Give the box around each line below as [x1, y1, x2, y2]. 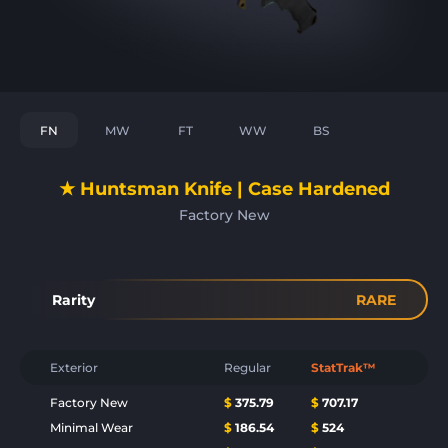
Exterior [50, 360, 98, 375]
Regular [224, 360, 271, 375]
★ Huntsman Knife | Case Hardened [58, 178, 390, 200]
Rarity [52, 290, 95, 309]
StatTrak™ [311, 360, 376, 375]
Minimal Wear [50, 420, 133, 435]
